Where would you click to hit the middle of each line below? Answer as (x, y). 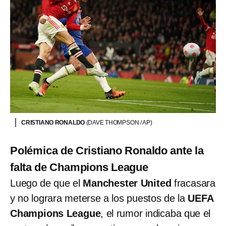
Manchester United (127, 183)
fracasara (193, 183)
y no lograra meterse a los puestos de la (99, 198)
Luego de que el (47, 183)
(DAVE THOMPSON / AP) (119, 122)
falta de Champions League (79, 167)
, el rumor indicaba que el (156, 213)
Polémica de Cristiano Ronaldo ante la (107, 150)
